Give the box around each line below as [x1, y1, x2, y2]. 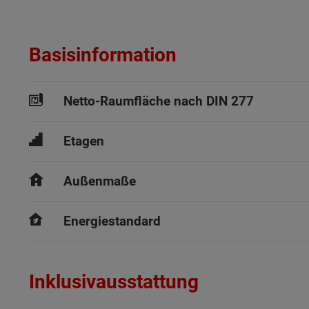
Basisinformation [29, 43, 177, 66]
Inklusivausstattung [29, 270, 199, 294]
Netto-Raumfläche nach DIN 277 [63, 93, 254, 110]
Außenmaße [63, 173, 136, 190]
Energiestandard [63, 213, 161, 230]
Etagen [63, 133, 104, 150]
